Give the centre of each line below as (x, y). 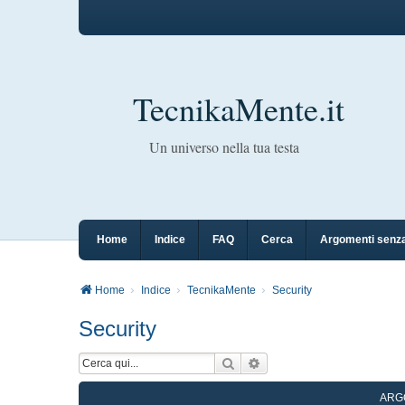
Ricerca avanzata (309, 363)
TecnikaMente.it (239, 108)
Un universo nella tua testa (224, 147)
